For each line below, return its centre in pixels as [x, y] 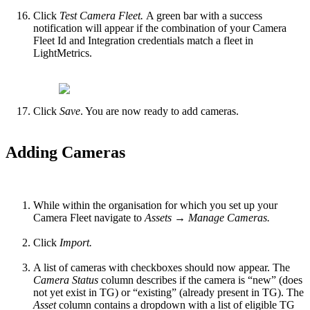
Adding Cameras [65, 153]
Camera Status [66, 280]
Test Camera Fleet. [103, 15]
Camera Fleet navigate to [88, 218]
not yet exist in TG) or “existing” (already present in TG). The [168, 293]
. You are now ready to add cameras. [159, 111]
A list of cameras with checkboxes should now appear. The [162, 268]
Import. [76, 243]
